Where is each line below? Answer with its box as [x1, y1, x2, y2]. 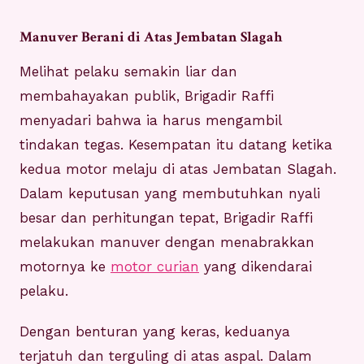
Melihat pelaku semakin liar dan [19, 63, 237, 80]
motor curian [110, 258, 199, 275]
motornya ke [19, 258, 110, 275]
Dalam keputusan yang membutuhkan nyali [19, 185, 320, 202]
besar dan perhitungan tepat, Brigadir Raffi [19, 210, 313, 227]
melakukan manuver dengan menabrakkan [19, 234, 314, 251]
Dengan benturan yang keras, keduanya [19, 323, 290, 340]
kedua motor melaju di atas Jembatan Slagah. [19, 161, 336, 178]
